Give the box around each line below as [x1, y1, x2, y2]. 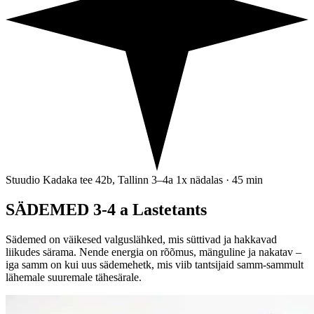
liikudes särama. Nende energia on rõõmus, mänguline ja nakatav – [6, 245, 301, 258]
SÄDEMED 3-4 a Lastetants [6, 200, 207, 219]
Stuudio [6, 174, 40, 186]
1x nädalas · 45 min [176, 174, 263, 186]
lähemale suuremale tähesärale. [6, 271, 142, 283]
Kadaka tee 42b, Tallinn [43, 174, 149, 186]
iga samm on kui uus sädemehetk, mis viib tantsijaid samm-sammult [6, 258, 303, 271]
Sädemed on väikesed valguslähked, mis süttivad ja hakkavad [6, 233, 277, 245]
